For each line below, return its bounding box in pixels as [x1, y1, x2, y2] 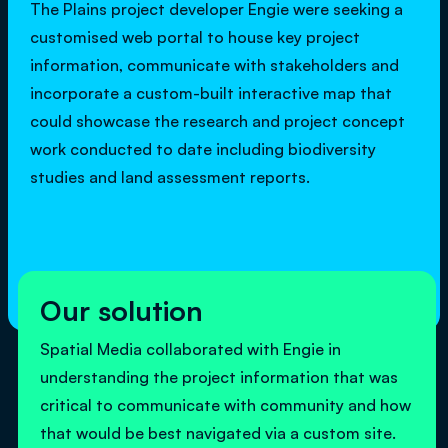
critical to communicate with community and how [40, 395, 411, 415]
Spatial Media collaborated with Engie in [40, 339, 341, 359]
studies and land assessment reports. [30, 167, 310, 187]
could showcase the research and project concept [30, 111, 405, 131]
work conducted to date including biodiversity [30, 139, 376, 159]
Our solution [40, 293, 203, 328]
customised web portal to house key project [30, 27, 360, 47]
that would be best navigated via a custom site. [40, 423, 396, 443]
